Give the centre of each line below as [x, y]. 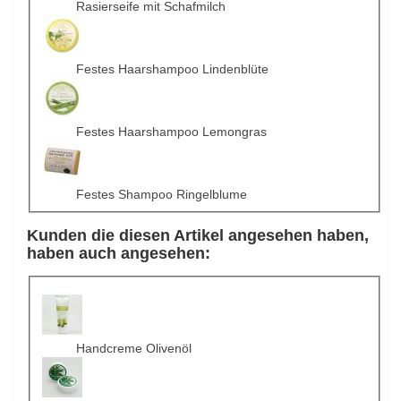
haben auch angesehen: [119, 254]
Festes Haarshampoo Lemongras [171, 132]
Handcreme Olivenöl [133, 348]
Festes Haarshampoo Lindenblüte [172, 69]
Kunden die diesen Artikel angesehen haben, [198, 236]
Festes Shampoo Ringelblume [161, 195]
